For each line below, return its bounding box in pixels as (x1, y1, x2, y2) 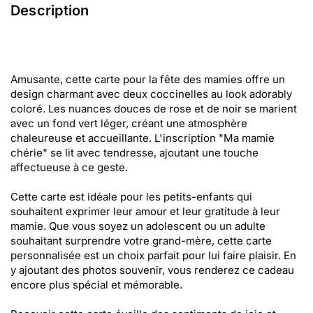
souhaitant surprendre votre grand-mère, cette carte (10, 234, 272, 247)
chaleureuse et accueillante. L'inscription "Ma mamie (10, 131, 275, 145)
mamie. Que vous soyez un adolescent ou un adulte (10, 219, 265, 233)
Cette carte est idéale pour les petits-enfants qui (10, 190, 252, 203)
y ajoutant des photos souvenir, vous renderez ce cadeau (10, 263, 294, 277)
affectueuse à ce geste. (10, 161, 128, 174)
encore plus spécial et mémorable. (10, 278, 182, 291)
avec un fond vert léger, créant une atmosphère (10, 117, 247, 130)
